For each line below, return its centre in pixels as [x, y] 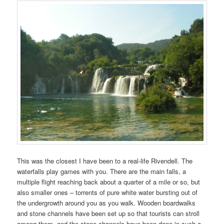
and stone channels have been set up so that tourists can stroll [108, 213]
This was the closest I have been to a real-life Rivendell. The [105, 160]
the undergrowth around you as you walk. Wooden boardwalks [106, 202]
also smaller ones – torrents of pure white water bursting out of [107, 192]
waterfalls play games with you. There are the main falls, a [102, 171]
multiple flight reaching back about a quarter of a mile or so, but [109, 181]
